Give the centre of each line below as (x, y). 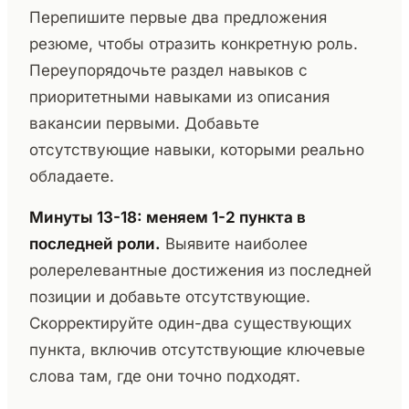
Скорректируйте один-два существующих (190, 324)
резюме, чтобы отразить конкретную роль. (194, 44)
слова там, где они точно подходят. (165, 377)
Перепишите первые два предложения (178, 18)
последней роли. (95, 244)
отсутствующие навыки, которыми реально (197, 150)
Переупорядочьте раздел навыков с (168, 71)
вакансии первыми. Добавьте (144, 124)
